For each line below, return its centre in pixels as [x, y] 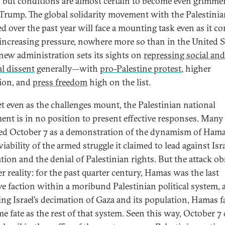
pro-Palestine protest [141, 69]
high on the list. [119, 82]
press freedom [60, 82]
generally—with [67, 69]
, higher [196, 69]
